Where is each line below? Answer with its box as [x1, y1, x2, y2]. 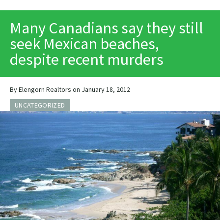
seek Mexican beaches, [10, 34, 159, 54]
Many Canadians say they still [10, 18, 203, 38]
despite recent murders [10, 50, 164, 70]
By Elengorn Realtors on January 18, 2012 [10, 85, 130, 94]
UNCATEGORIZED [15, 101, 65, 110]
